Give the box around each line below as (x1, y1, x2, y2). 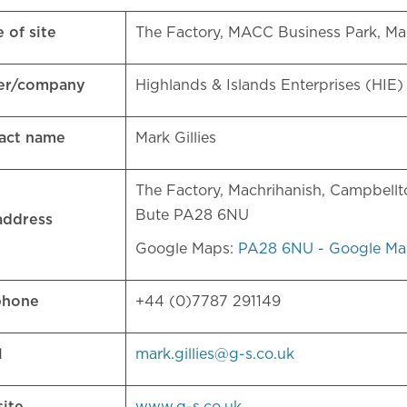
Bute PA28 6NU (135, 208, 253, 223)
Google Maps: (135, 242, 238, 256)
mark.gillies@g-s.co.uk (135, 347, 294, 362)
